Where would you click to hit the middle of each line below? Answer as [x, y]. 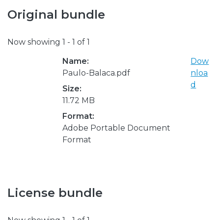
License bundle [55, 192]
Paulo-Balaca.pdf [96, 73]
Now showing [35, 42]
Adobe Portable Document [116, 128]
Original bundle [56, 14]
